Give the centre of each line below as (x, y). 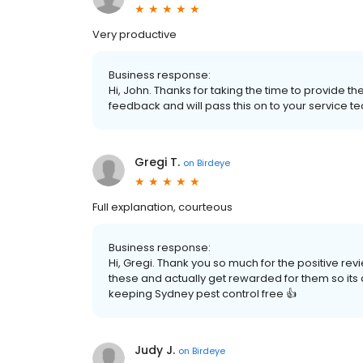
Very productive (135, 34)
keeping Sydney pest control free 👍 (203, 294)
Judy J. (155, 350)
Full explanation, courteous (162, 207)
